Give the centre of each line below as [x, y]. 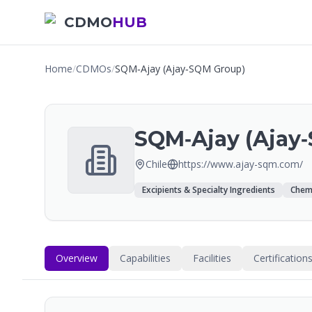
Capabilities [145, 258]
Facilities [212, 258]
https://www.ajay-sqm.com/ [241, 164]
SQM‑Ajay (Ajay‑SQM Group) [180, 69]
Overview [77, 258]
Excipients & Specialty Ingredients [209, 190]
